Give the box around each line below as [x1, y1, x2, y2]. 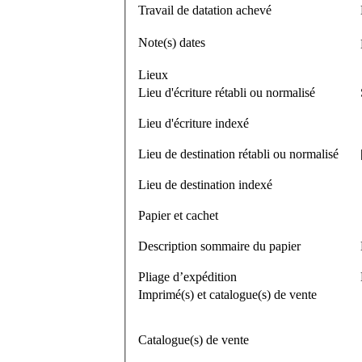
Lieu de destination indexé [138, 177, 272, 192]
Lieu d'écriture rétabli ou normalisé [138, 85, 315, 99]
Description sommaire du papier [138, 238, 301, 253]
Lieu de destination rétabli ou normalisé [138, 146, 339, 161]
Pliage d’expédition [138, 269, 237, 284]
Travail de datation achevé [138, 2, 271, 17]
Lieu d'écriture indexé [138, 116, 249, 130]
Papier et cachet [138, 208, 218, 222]
